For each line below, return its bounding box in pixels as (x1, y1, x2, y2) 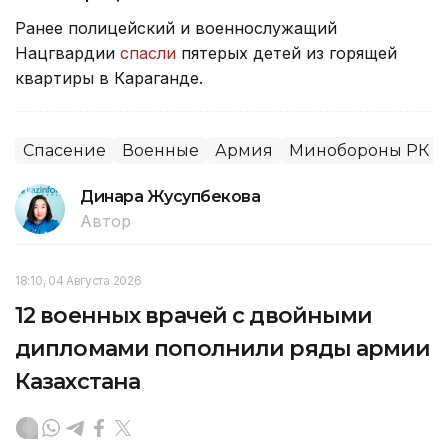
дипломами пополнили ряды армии (15, 334, 431, 362)
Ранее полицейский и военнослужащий (15, 17, 337, 38)
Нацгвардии (15, 42, 120, 63)
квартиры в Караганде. (15, 67, 203, 88)
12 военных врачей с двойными (15, 301, 373, 329)
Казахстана (15, 367, 141, 395)
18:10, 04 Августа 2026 (15, 272, 142, 288)
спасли (120, 42, 176, 63)
